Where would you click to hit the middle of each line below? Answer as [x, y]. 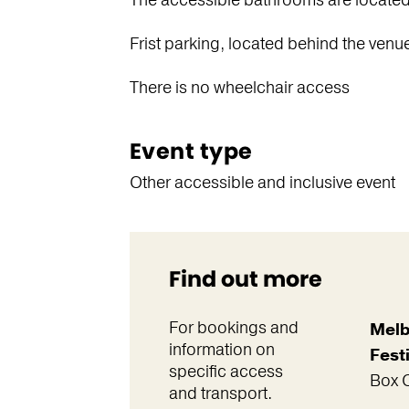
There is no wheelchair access [239, 88]
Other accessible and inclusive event [262, 183]
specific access [225, 372]
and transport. [220, 393]
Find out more [245, 279]
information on [221, 350]
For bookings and [233, 328]
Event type [191, 151]
